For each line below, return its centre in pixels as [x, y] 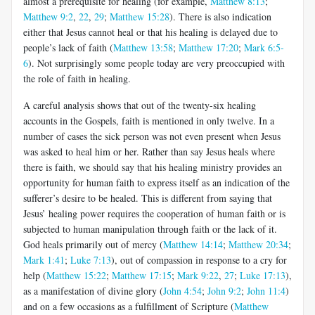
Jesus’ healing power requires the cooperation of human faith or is [154, 213]
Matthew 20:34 [258, 244]
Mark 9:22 [198, 275]
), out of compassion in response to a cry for [199, 259]
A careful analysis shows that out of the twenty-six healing [140, 105]
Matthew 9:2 [48, 16]
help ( [35, 275]
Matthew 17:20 [208, 47]
